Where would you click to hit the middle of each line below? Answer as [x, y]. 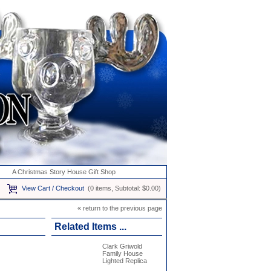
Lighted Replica [124, 261]
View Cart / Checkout [53, 188]
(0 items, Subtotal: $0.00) [125, 188]
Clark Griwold [122, 246]
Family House [122, 253]
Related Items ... [90, 227]
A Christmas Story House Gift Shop [64, 172]
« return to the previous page [119, 208]
